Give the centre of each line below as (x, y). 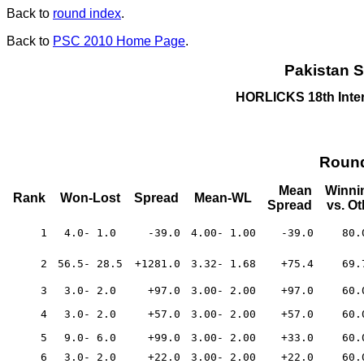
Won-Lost (90, 198)
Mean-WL (223, 198)
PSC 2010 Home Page (119, 41)
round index (87, 13)
